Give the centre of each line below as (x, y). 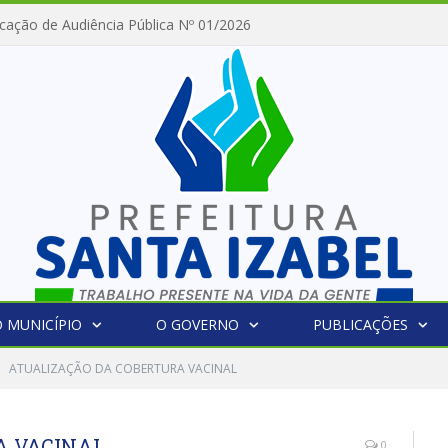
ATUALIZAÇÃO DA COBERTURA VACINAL (123, 368)
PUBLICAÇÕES (360, 324)
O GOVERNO (197, 324)
